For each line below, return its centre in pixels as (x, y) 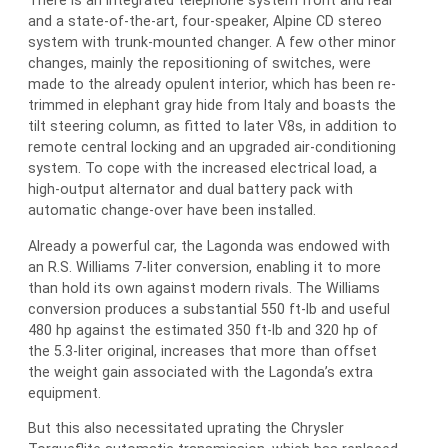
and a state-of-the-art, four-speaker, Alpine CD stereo (205, 21)
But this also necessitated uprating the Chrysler (186, 427)
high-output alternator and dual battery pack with (190, 189)
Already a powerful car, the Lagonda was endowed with (209, 245)
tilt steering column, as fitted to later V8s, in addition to (212, 126)
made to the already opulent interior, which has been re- (212, 84)
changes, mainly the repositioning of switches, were (199, 63)
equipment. (64, 392)
